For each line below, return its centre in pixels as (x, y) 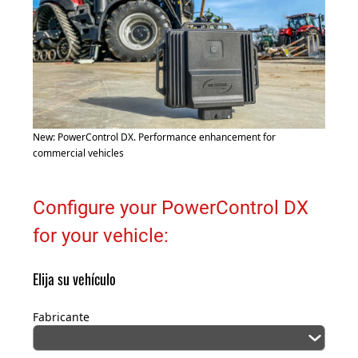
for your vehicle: (101, 236)
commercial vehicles (78, 153)
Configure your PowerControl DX (171, 208)
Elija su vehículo (74, 279)
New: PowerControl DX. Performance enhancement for (154, 137)
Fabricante (61, 317)
